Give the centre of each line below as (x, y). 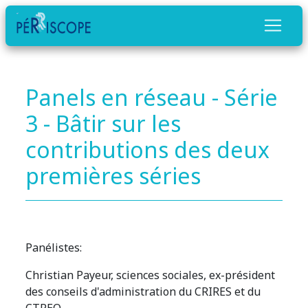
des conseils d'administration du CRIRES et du (143, 291)
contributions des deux (148, 149)
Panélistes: (54, 247)
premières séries (113, 175)
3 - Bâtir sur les (103, 123)
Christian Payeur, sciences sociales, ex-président (151, 275)
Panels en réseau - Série (152, 97)
